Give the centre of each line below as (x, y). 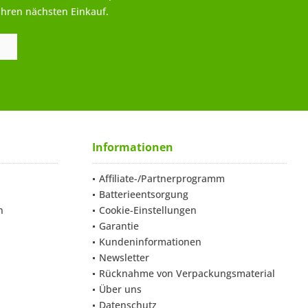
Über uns (120, 289)
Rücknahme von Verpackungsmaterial (187, 273)
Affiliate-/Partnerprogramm (162, 178)
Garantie (119, 226)
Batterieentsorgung (144, 194)
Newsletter (124, 257)
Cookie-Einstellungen (148, 210)
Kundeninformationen (150, 242)
